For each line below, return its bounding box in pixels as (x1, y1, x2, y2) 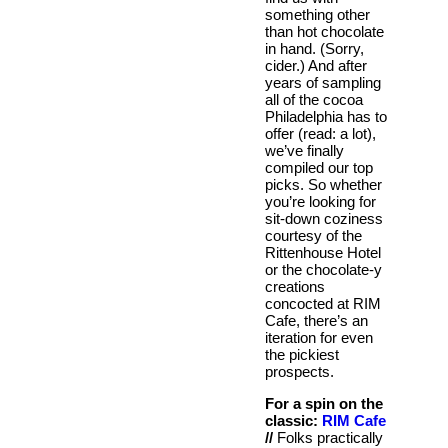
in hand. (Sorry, (265, 39, 364, 57)
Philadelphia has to (265, 107, 387, 125)
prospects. (265, 362, 334, 380)
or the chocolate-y (265, 260, 382, 278)
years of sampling (265, 73, 381, 91)
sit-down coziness (265, 209, 383, 227)
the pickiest (265, 345, 339, 363)
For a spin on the (265, 394, 383, 412)
